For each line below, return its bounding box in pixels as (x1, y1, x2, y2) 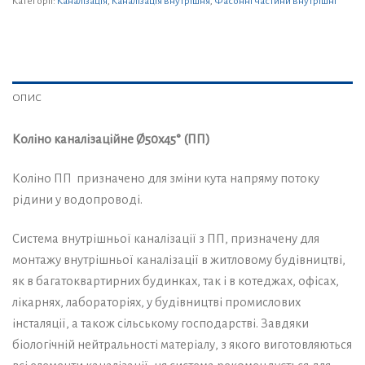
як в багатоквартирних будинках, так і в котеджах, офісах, (12, 274, 339, 288)
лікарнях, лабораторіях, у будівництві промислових (12, 295, 301, 309)
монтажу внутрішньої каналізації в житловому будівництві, (12, 253, 345, 266)
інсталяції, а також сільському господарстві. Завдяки (12, 316, 309, 330)
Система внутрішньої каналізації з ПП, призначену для (12, 231, 319, 245)
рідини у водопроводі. (12, 192, 143, 206)
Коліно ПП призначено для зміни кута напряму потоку (12, 171, 319, 185)
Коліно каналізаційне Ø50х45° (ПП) (12, 133, 210, 147)
